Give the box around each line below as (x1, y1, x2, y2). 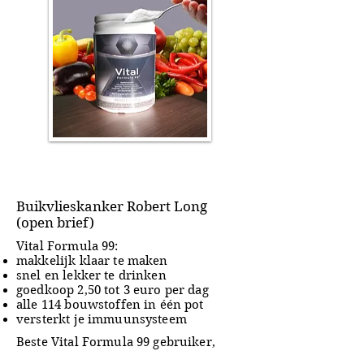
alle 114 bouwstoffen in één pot (16, 297, 204, 312)
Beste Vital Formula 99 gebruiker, (16, 335, 215, 349)
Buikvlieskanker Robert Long (16, 198, 207, 214)
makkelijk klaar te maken (16, 253, 168, 268)
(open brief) (16, 214, 94, 231)
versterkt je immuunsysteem (16, 312, 187, 327)
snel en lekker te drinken (16, 268, 167, 283)
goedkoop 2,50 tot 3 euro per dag (16, 283, 209, 297)
